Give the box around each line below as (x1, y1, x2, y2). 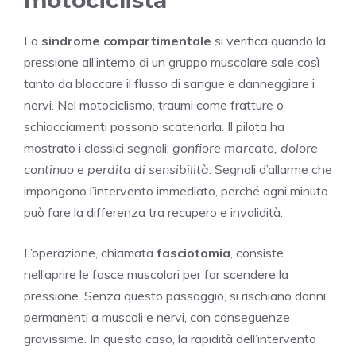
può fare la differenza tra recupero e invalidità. (24, 203, 283, 220)
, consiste (230, 244, 284, 261)
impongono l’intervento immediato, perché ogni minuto (24, 182, 328, 199)
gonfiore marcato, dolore (172, 139, 318, 156)
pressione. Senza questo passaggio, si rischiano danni (24, 287, 326, 304)
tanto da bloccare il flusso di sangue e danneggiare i (24, 75, 315, 91)
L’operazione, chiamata (24, 244, 157, 261)
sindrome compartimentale (41, 32, 211, 48)
